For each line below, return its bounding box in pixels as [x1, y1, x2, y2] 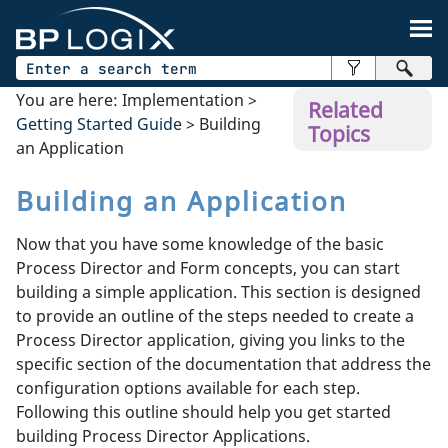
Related [308, 95, 384, 124]
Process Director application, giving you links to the [16, 328, 405, 351]
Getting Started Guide [16, 112, 182, 135]
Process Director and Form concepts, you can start [16, 256, 400, 279]
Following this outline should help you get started [16, 400, 391, 423]
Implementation [122, 88, 244, 111]
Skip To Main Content [148, 3, 300, 20]
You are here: [16, 88, 122, 111]
